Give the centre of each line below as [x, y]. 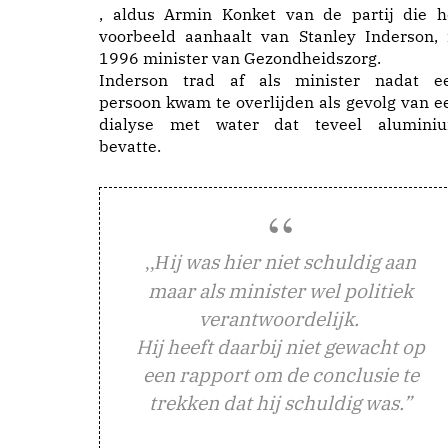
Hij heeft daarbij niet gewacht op [280, 346]
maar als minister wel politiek [280, 290]
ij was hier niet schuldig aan [292, 261]
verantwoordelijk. [280, 318]
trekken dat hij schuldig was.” [280, 402]
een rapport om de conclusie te [280, 374]
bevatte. [130, 145]
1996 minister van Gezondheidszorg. [240, 57]
